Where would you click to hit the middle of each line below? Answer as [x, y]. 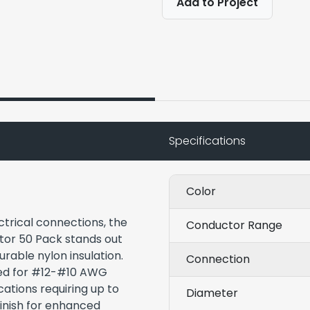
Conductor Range [234, 225]
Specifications [207, 140]
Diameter [212, 293]
